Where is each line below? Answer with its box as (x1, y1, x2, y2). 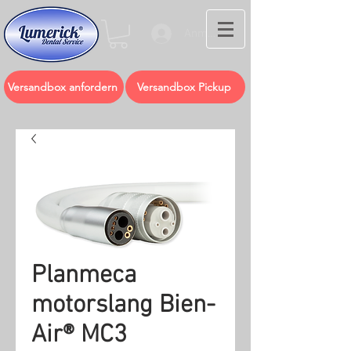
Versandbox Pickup (136, 79, 231, 94)
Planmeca (31, 260, 136, 291)
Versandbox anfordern (7, 79, 118, 94)
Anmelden (183, 26, 236, 41)
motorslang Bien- (31, 290, 215, 320)
